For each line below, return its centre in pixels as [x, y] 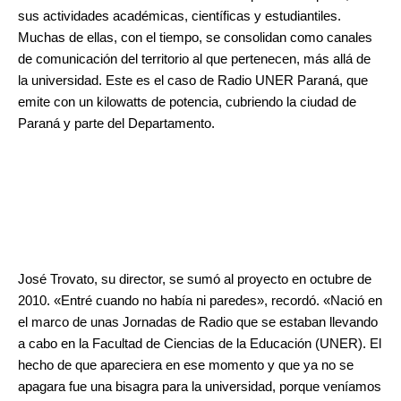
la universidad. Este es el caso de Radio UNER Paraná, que [193, 81]
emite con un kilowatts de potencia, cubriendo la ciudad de [187, 102]
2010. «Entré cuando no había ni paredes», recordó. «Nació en [200, 301]
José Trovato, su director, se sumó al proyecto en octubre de [195, 280]
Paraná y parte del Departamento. [116, 124]
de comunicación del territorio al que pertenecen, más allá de [194, 60]
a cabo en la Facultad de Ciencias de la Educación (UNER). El [200, 344]
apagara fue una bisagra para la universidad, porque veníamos [200, 387]
